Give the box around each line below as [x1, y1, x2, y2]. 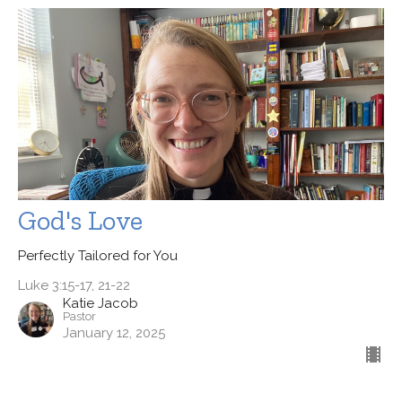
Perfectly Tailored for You [18, 247, 178, 264]
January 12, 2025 [63, 324, 165, 341]
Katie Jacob [63, 294, 138, 311]
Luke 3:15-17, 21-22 [18, 276, 130, 293]
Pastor [63, 309, 96, 323]
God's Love [18, 204, 143, 237]
